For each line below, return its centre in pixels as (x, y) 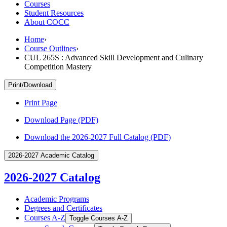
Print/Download (30, 85)
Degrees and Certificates (63, 208)
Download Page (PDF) (61, 120)
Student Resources (54, 13)
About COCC (47, 22)
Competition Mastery (58, 66)
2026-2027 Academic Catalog (51, 155)
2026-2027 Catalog (52, 177)
